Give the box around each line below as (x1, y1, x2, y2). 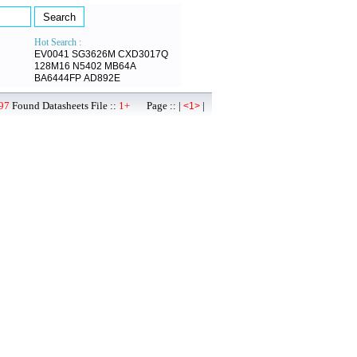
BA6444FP (34, 73, 81, 84)
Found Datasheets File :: (10, 100, 119, 112)
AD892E (84, 73, 120, 84)
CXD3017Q (118, 49, 168, 60)
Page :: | (130, 100, 183, 112)
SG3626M (72, 49, 116, 60)
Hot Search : (34, 37, 81, 48)
